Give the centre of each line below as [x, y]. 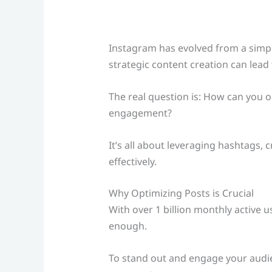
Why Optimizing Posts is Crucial [181, 193]
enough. [127, 226]
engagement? [140, 113]
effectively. [132, 161]
